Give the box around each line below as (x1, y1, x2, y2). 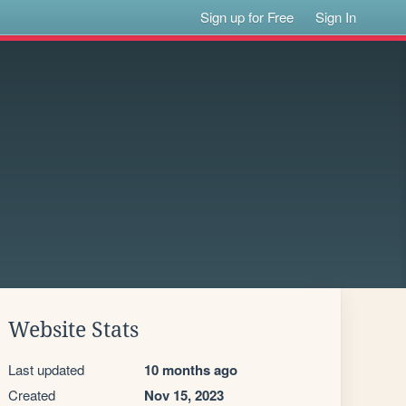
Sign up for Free (200, 7, 295, 26)
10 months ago (144, 360, 237, 380)
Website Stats (8, 318, 139, 342)
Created (8, 385, 55, 404)
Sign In (315, 7, 357, 26)
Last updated (8, 360, 84, 379)
